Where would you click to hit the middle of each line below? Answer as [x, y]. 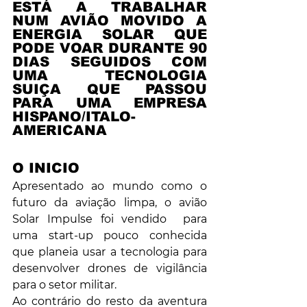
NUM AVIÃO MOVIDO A [110, 21]
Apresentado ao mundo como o [110, 186]
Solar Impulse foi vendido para [110, 219]
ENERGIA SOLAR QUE [110, 35]
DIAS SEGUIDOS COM [110, 62]
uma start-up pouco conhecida [110, 236]
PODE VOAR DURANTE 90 [110, 48]
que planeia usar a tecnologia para [110, 252]
